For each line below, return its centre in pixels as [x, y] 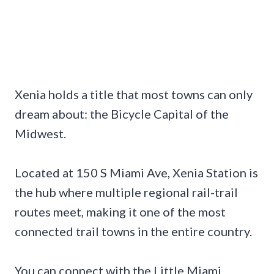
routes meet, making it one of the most [120, 212]
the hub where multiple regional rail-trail [126, 192]
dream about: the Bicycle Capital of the [122, 114]
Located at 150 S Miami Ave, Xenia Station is [136, 173]
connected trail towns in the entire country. [133, 231]
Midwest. [40, 134]
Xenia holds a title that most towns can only [134, 94]
